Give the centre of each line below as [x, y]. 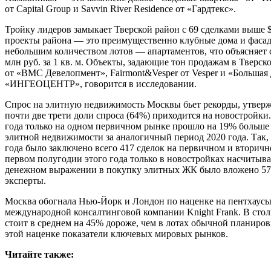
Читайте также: [39, 254]
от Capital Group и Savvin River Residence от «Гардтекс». [120, 8]
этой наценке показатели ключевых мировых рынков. [116, 233]
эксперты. [25, 180]
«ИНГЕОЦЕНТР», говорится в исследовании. [101, 83]
